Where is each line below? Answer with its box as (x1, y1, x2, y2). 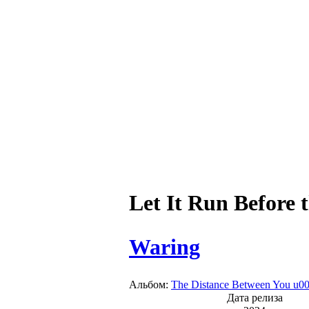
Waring (129, 234, 200, 259)
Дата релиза (226, 291, 283, 303)
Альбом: (129, 278, 171, 290)
